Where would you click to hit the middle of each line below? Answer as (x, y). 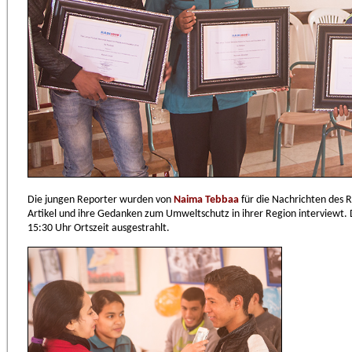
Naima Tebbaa (206, 200)
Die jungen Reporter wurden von (101, 200)
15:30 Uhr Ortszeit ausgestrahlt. (99, 228)
